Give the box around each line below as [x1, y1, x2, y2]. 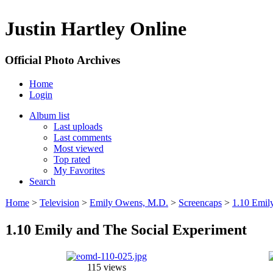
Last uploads [54, 121, 102, 132]
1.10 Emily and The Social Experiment [5, 221, 247, 238]
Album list [29, 110, 69, 121]
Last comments [54, 132, 112, 143]
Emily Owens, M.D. [90, 197, 168, 208]
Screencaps [179, 197, 222, 208]
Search [29, 175, 55, 186]
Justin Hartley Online [5, 18, 186, 40]
